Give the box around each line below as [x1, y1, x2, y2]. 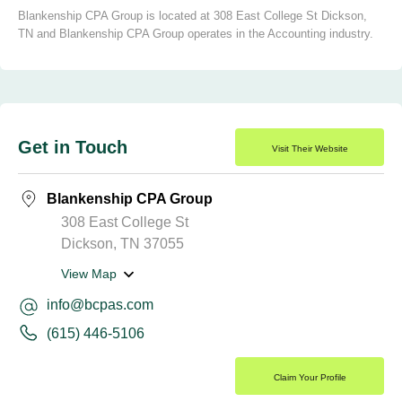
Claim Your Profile [273, 372, 346, 382]
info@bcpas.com [47, 297, 153, 312]
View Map [61, 267, 117, 281]
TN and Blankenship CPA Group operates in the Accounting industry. [18, 27, 373, 40]
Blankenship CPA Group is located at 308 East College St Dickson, [18, 9, 367, 22]
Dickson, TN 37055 [61, 236, 184, 251]
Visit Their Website [271, 144, 348, 153]
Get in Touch [18, 137, 127, 157]
